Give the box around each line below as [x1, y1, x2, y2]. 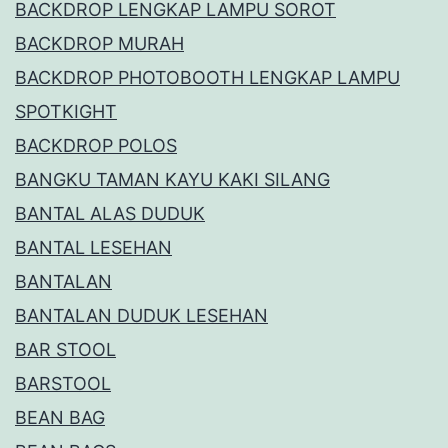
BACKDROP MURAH [15, 33, 184, 55]
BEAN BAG [15, 407, 105, 429]
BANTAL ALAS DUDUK [15, 203, 205, 225]
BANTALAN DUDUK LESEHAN [15, 305, 268, 327]
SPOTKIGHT [15, 101, 117, 123]
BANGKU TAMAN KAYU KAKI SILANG [15, 169, 330, 191]
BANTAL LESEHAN [15, 237, 172, 259]
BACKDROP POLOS [15, 135, 177, 157]
